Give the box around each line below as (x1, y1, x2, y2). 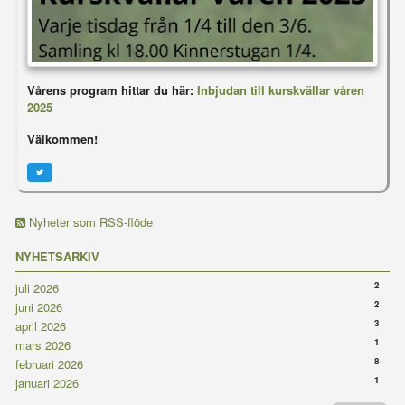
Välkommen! (27, 129, 98, 147)
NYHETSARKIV (15, 247, 99, 265)
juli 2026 (15, 278, 59, 297)
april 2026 (15, 316, 66, 334)
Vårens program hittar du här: (27, 80, 197, 99)
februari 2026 (15, 354, 83, 372)
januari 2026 (15, 373, 79, 391)
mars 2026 (15, 335, 71, 353)
